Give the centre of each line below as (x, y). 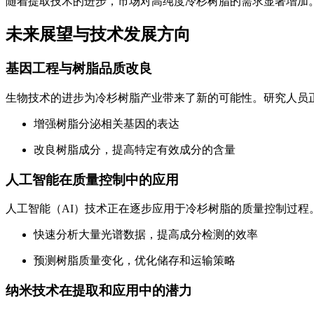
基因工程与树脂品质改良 (79, 69)
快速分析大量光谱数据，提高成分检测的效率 (146, 235)
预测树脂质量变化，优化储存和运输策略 (135, 261)
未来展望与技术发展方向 (98, 35)
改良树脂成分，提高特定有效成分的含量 (135, 149)
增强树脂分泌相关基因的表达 (107, 123)
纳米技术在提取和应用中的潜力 (99, 291)
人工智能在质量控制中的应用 (92, 179)
